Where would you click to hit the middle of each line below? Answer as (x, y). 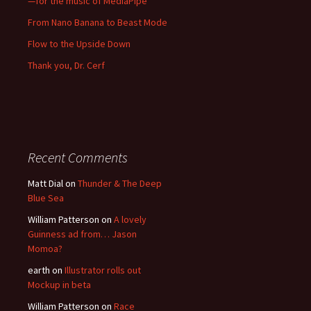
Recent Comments (78, 157)
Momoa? (45, 248)
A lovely (130, 219)
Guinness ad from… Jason (82, 234)
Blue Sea (46, 197)
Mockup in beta (59, 284)
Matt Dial (45, 183)
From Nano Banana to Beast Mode (98, 22)
